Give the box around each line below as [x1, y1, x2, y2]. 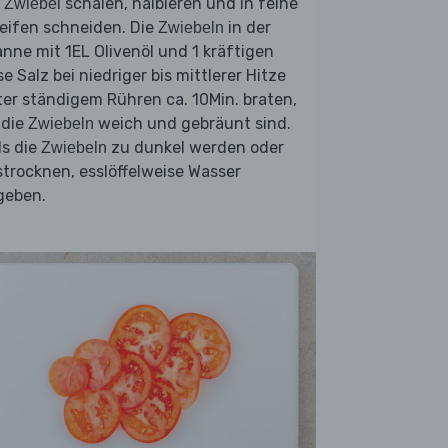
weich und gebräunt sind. [94, 114, 291, 134]
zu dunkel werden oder [107, 138, 284, 158]
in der [224, 18, 271, 38]
